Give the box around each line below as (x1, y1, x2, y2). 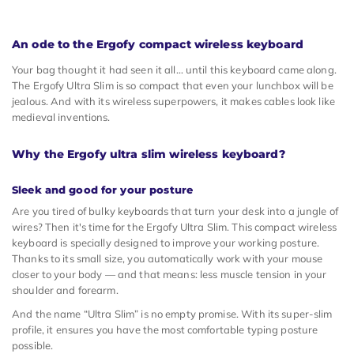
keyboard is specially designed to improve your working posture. (12, 236, 320, 250)
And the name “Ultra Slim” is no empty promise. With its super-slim (12, 307, 333, 321)
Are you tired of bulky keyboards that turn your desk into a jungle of (12, 205, 338, 218)
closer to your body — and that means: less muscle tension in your (12, 268, 327, 281)
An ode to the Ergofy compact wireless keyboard (12, 36, 303, 51)
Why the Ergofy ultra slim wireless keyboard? (12, 147, 285, 162)
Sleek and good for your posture (12, 183, 194, 197)
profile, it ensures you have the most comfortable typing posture (12, 323, 318, 337)
